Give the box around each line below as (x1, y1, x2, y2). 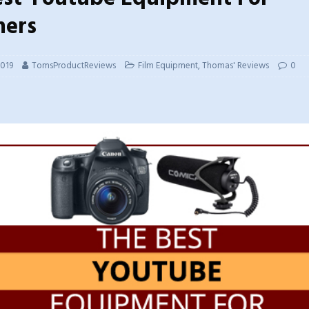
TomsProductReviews (31, 59, 116, 74)
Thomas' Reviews (201, 59, 269, 74)
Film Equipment (137, 59, 198, 74)
